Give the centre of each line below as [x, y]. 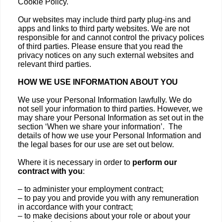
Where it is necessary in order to [74, 162]
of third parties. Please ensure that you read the [100, 46]
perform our [154, 162]
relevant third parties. [55, 64]
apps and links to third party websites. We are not [104, 28]
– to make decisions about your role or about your [104, 216]
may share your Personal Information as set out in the [111, 118]
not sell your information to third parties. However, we [110, 109]
